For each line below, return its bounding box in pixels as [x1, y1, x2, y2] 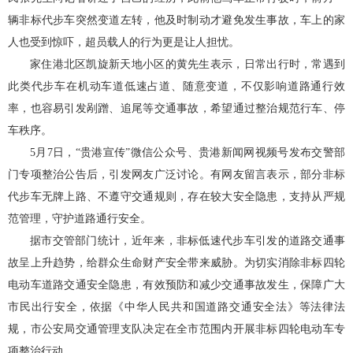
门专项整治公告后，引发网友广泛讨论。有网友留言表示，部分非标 [8, 169, 345, 180]
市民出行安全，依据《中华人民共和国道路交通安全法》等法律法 [8, 301, 345, 313]
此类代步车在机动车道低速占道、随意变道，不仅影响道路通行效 [8, 80, 345, 92]
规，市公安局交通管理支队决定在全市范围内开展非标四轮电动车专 [8, 323, 345, 335]
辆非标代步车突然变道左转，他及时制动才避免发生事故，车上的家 [8, 14, 345, 26]
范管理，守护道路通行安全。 [8, 213, 151, 225]
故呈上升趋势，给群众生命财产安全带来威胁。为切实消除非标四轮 [8, 257, 345, 269]
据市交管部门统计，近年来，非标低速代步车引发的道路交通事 [30, 235, 345, 247]
